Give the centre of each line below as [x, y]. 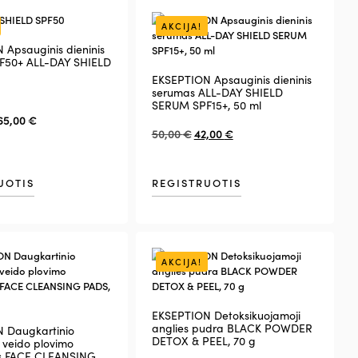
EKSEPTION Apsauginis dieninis [231, 79]
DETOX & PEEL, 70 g [203, 341]
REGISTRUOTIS [196, 182]
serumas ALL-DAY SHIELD [217, 92]
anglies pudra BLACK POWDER [232, 328]
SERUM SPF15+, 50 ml [206, 105]
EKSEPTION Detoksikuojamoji [226, 316]
